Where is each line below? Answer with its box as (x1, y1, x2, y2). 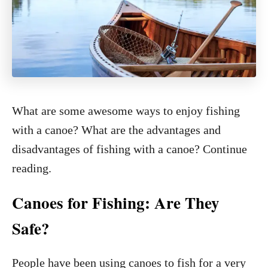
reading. (12, 162, 51, 175)
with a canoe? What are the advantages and (12, 123, 221, 136)
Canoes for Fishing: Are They (12, 191, 220, 214)
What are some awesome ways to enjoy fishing (12, 104, 240, 117)
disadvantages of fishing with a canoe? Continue (12, 142, 247, 156)
